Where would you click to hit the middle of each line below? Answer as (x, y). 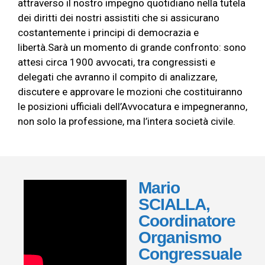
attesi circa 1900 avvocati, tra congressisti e (117, 62)
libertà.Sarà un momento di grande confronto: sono (132, 47)
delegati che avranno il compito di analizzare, (117, 77)
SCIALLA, (174, 204)
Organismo (180, 237)
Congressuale (190, 254)
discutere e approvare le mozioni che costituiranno (130, 92)
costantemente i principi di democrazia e (108, 33)
